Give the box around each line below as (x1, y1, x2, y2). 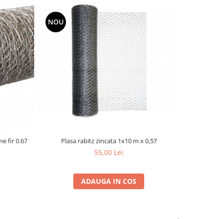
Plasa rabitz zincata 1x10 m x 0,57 (61, 136, 157, 145)
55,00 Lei (94, 147, 124, 157)
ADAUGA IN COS (81, 176, 137, 186)
